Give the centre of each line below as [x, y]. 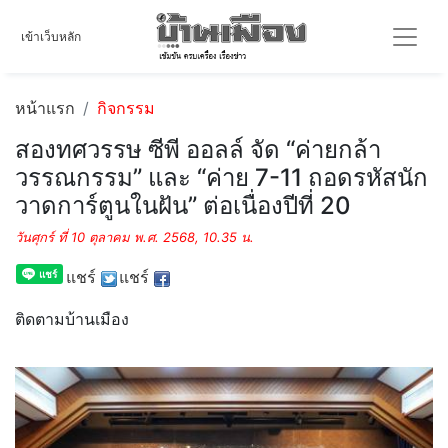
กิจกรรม [126, 108]
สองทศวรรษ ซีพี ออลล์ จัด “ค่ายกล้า [198, 149]
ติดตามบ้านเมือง [72, 319]
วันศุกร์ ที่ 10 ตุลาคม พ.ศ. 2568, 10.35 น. [134, 237]
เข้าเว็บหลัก [51, 36]
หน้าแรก [45, 108]
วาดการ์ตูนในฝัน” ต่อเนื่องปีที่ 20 [183, 205]
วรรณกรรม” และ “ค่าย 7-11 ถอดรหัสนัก [221, 177]
